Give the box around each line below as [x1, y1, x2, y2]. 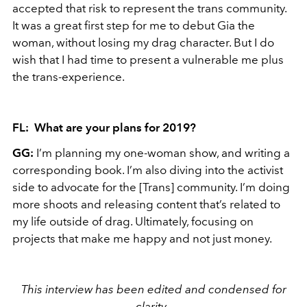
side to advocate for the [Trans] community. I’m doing [12, 180, 290, 194]
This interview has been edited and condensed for [21, 282, 286, 296]
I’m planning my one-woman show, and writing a [36, 145, 290, 160]
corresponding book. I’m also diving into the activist [12, 162, 283, 177]
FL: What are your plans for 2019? [12, 120, 196, 134]
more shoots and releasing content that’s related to [12, 197, 280, 211]
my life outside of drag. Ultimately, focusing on [12, 214, 254, 228]
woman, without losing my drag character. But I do [12, 35, 274, 49]
